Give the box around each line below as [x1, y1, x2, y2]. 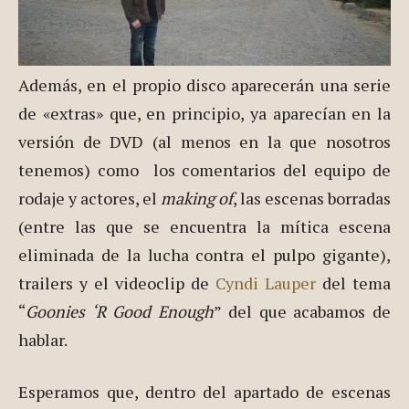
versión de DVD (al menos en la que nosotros [18, 131, 391, 153]
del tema [316, 272, 391, 295]
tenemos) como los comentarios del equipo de [18, 159, 391, 182]
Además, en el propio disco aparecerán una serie [18, 74, 391, 97]
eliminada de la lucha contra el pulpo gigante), [18, 244, 391, 267]
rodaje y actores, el [18, 187, 161, 210]
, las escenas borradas [233, 187, 391, 210]
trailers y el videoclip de [18, 272, 215, 295]
